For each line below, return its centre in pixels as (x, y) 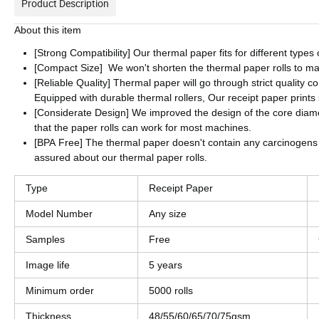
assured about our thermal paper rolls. (121, 157)
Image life (48, 265)
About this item (48, 30)
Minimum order (60, 290)
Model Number (59, 213)
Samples (45, 239)
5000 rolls (171, 290)
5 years (166, 265)
